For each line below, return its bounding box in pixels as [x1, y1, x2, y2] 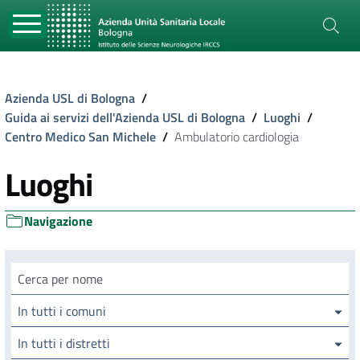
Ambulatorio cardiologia [174, 127, 299, 146]
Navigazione [24, 211, 92, 231]
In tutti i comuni [18, 301, 106, 321]
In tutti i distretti [18, 333, 110, 353]
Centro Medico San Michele [5, 127, 156, 146]
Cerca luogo [10, 262, 74, 281]
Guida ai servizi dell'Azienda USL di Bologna [5, 108, 245, 127]
